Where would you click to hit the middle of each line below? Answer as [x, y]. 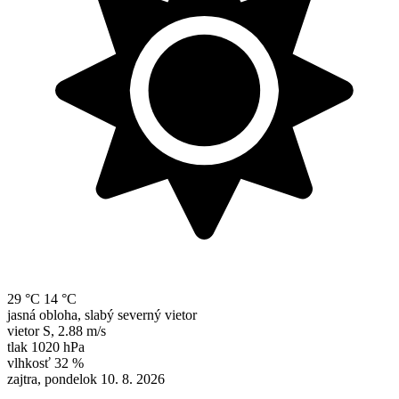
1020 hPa [58, 347]
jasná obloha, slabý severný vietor [102, 315]
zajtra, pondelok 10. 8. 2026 [86, 379]
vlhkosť [29, 363]
